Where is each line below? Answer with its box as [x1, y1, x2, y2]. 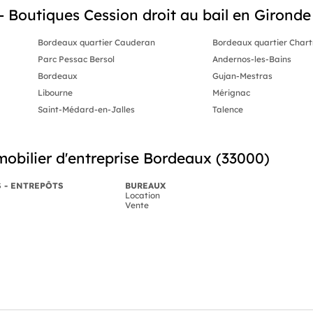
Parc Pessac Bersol [37, 53, 115, 64]
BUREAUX [125, 180, 166, 191]
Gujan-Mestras [212, 70, 273, 81]
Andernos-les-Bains [212, 53, 292, 64]
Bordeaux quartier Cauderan [37, 36, 155, 48]
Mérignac [212, 87, 251, 98]
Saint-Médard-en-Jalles [37, 103, 135, 115]
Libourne [37, 87, 73, 98]
